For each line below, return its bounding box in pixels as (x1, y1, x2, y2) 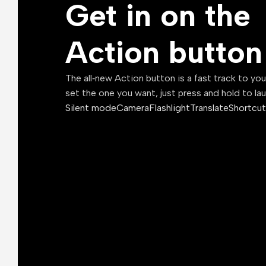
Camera (116, 102, 149, 113)
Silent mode (65, 102, 116, 113)
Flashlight (149, 102, 190, 113)
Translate (190, 102, 229, 113)
